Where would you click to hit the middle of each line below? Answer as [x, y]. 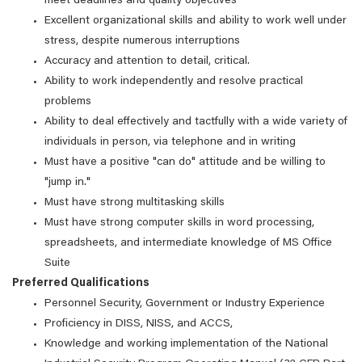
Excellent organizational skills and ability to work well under [196, 21]
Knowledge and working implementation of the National [186, 344]
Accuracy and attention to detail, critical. [147, 61]
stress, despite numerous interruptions [142, 41]
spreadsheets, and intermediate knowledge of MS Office [188, 243]
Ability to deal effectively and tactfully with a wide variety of [196, 122]
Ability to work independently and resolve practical [174, 82]
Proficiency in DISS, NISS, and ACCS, [139, 324]
